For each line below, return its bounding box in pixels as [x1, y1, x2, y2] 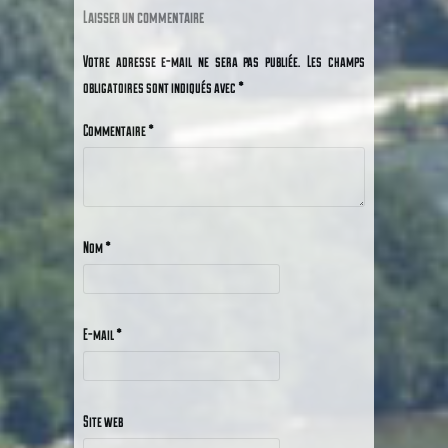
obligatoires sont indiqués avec [83, 77, 238, 97]
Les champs [307, 51, 365, 71]
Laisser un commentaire [83, 6, 204, 27]
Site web [83, 410, 123, 430]
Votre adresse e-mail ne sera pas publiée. [83, 51, 300, 71]
